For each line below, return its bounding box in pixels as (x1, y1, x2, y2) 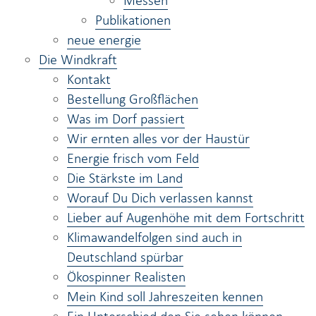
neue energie (67, 30, 141, 49)
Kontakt (67, 70, 111, 88)
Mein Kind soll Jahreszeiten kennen (67, 287, 263, 305)
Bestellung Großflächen (67, 90, 198, 108)
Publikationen (95, 11, 171, 29)
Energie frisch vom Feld (67, 149, 199, 167)
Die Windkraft (39, 50, 117, 68)
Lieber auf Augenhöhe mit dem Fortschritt (67, 208, 305, 226)
